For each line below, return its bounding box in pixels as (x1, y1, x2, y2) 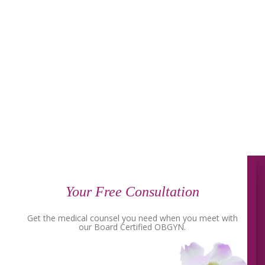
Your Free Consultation (66, 183, 199, 199)
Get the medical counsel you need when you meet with (27, 212, 238, 224)
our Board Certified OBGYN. (79, 221, 186, 233)
